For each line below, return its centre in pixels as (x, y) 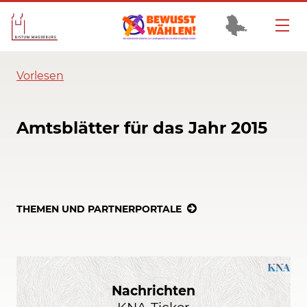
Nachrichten (153, 290)
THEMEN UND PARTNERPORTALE (99, 209)
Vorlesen (40, 76)
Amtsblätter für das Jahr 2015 (142, 128)
